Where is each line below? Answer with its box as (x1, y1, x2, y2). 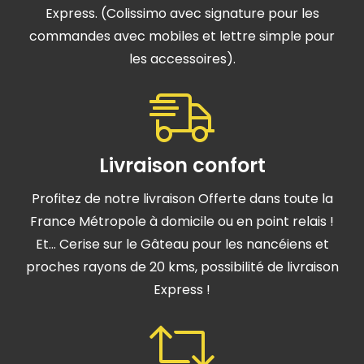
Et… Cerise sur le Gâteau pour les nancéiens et (35, 235, 329, 254)
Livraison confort (98, 152, 266, 180)
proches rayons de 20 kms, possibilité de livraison (25, 258, 339, 277)
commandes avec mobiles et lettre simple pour (29, 27, 335, 46)
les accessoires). (128, 50, 236, 69)
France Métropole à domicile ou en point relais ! (30, 212, 334, 232)
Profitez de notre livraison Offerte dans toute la (31, 189, 333, 209)
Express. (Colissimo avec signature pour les (45, 4, 319, 24)
